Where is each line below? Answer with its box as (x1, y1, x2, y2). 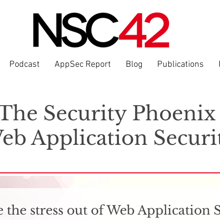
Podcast (9, 59, 40, 70)
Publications (157, 59, 204, 70)
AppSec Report (55, 59, 111, 70)
